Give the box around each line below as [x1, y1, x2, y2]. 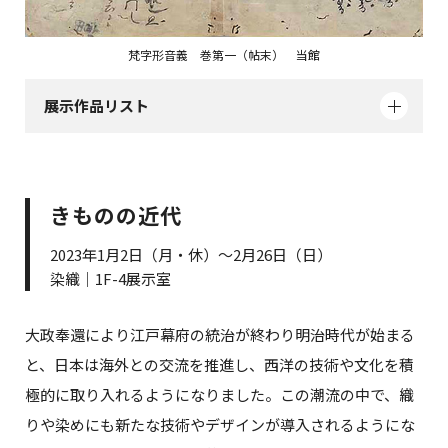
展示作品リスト [43, 95, 149, 117]
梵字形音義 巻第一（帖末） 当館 [128, 45, 320, 63]
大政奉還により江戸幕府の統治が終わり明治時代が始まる [25, 324, 415, 346]
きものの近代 [50, 199, 183, 230]
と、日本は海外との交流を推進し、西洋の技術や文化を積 [25, 354, 414, 376]
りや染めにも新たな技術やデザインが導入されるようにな [25, 414, 415, 436]
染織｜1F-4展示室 [50, 267, 171, 289]
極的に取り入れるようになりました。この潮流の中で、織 [25, 384, 414, 406]
